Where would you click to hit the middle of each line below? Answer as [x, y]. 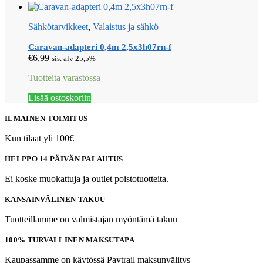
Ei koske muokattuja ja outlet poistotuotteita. [87, 179]
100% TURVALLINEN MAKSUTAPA [70, 240]
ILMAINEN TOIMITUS [46, 119]
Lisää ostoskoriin [60, 98]
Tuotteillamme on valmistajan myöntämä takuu [91, 220]
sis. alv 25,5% [74, 59]
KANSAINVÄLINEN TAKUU [55, 200]
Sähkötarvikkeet [58, 27]
